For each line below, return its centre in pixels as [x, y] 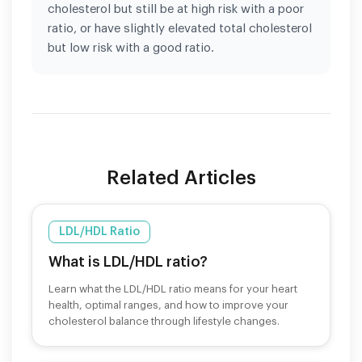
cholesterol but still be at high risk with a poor [176, 9]
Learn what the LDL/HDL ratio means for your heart [173, 288]
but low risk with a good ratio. [131, 48]
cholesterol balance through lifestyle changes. [164, 321]
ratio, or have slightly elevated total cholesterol [180, 28]
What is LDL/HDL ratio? [128, 261]
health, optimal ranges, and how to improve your [168, 305]
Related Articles [181, 177]
